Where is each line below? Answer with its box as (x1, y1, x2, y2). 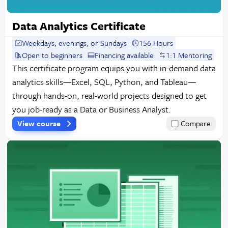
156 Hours (139, 37, 174, 49)
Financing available (95, 49, 154, 61)
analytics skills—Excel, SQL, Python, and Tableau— (12, 75, 196, 89)
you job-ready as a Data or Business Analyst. (12, 103, 171, 116)
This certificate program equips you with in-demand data (12, 62, 216, 75)
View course (17, 118, 63, 129)
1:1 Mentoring (166, 49, 212, 61)
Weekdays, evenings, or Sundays (22, 37, 127, 49)
